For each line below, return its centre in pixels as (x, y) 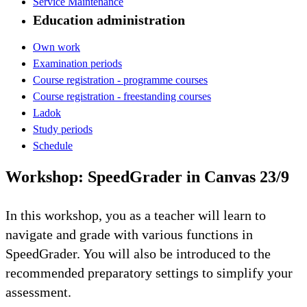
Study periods (63, 129)
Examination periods (77, 63)
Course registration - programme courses (120, 79)
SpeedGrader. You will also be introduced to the (138, 253)
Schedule (53, 145)
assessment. (38, 292)
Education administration (109, 20)
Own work (57, 47)
